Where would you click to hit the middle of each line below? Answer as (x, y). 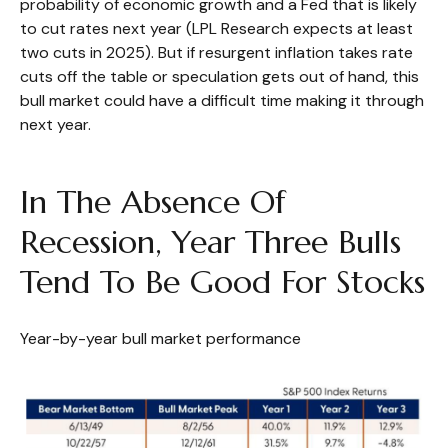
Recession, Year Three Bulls (210, 242)
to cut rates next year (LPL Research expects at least (216, 28)
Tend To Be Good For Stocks (222, 282)
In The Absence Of (153, 202)
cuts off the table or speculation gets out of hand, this (219, 76)
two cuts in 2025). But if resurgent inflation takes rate (216, 52)
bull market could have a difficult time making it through (222, 100)
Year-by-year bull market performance (160, 338)
